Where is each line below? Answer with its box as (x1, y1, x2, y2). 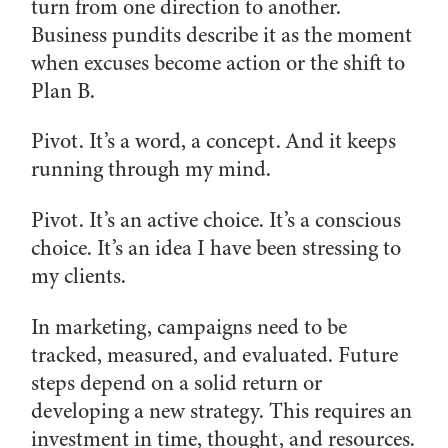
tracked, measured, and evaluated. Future (31, 339, 399, 370)
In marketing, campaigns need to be (31, 311, 348, 342)
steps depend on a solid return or (31, 367, 323, 398)
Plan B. (31, 75, 96, 106)
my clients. (31, 261, 127, 292)
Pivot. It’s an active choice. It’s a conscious (31, 205, 402, 236)
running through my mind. (31, 154, 272, 185)
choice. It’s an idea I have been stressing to (31, 233, 402, 264)
